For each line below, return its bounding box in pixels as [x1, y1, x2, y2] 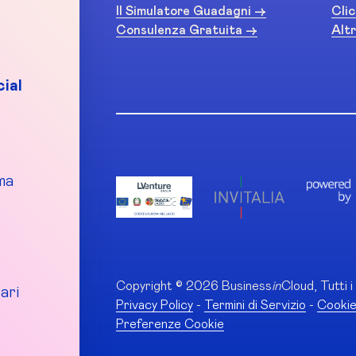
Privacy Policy [116, 299, 193, 311]
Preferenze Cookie [116, 318, 224, 331]
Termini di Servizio [204, 299, 306, 311]
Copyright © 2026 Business [116, 280, 272, 292]
